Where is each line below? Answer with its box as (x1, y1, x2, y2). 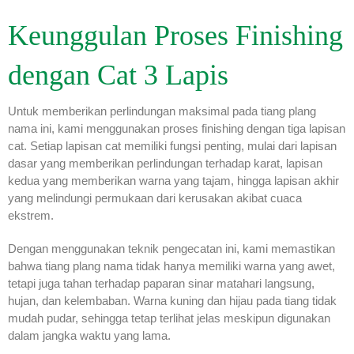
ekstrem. (8, 209, 54, 223)
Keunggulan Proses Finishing (8, 20, 343, 52)
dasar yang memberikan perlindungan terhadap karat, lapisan (8, 156, 322, 171)
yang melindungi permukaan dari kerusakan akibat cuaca (8, 191, 302, 205)
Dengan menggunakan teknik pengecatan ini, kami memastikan (8, 242, 335, 256)
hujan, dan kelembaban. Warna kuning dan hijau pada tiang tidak (8, 294, 337, 308)
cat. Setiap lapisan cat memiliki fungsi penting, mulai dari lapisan (8, 139, 337, 153)
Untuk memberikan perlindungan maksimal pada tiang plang (8, 104, 316, 119)
